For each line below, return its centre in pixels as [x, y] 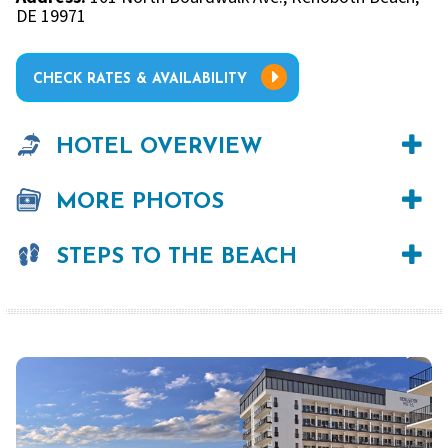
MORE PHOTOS [140, 202]
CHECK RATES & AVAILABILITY [140, 79]
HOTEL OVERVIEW [159, 147]
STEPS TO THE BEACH [176, 257]
